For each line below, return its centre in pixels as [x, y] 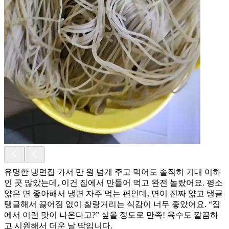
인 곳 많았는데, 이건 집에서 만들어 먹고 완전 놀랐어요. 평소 [113, 182]
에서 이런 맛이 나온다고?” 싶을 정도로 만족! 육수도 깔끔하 [111, 215]
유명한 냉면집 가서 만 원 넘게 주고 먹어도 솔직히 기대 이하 [112, 172]
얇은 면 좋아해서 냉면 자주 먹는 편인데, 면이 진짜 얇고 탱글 [113, 193]
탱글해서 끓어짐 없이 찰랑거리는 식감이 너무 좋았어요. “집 [112, 204]
